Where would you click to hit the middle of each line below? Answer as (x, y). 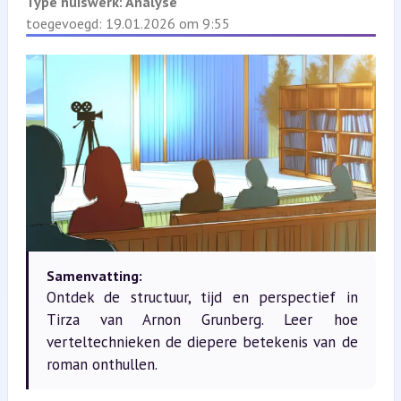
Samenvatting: (94, 275)
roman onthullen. (102, 364)
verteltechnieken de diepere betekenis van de (202, 341)
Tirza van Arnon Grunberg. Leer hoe (202, 319)
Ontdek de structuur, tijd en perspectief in (202, 297)
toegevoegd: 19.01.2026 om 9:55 (128, 23)
